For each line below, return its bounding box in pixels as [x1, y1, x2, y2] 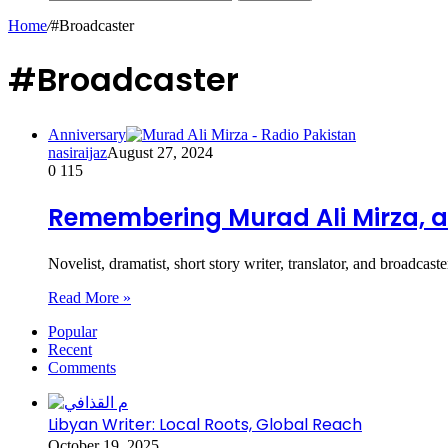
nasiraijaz [48, 143, 107, 161]
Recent [48, 340, 92, 358]
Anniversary [48, 125, 126, 143]
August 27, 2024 [107, 143, 213, 161]
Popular [48, 322, 97, 340]
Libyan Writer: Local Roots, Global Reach [48, 412, 362, 436]
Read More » [48, 288, 131, 306]
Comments [48, 358, 116, 376]
